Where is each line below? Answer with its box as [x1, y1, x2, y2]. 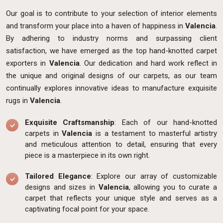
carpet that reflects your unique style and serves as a [25, 193, 217, 203]
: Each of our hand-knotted [114, 117, 218, 127]
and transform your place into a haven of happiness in [6, 21, 185, 30]
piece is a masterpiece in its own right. [25, 150, 150, 160]
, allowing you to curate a [128, 182, 218, 192]
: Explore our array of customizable [91, 171, 218, 181]
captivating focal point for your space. [25, 204, 149, 214]
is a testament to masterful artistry [92, 128, 217, 138]
